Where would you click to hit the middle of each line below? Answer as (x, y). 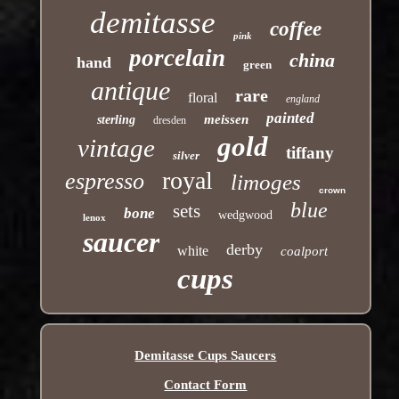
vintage (116, 147)
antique (131, 90)
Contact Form (206, 384)
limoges (266, 182)
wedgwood (246, 215)
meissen (226, 119)
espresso (105, 181)
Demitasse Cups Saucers (206, 355)
